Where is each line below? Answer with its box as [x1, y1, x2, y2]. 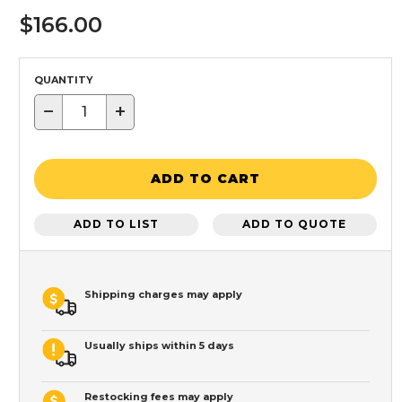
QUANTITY [34, 73, 93, 86]
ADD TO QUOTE [242, 217, 347, 232]
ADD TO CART [151, 170, 260, 188]
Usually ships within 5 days [84, 338, 234, 352]
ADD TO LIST [74, 217, 160, 232]
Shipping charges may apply [84, 287, 242, 301]
